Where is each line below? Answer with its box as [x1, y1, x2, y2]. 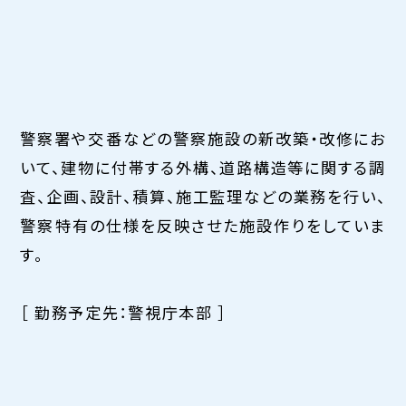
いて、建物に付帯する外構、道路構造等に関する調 [20, 155, 386, 179]
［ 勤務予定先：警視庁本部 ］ [20, 300, 227, 324]
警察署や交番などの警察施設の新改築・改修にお [20, 126, 386, 150]
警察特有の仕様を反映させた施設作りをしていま [20, 213, 386, 237]
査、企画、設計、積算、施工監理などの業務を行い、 [20, 184, 386, 208]
